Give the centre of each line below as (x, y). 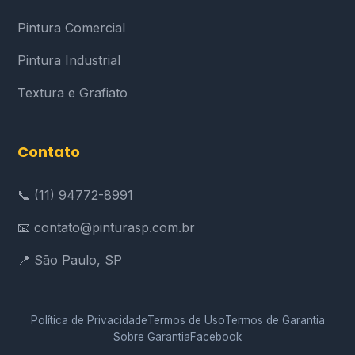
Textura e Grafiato (73, 93)
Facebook (216, 337)
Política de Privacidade (89, 320)
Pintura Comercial (72, 28)
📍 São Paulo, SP (70, 260)
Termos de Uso (186, 320)
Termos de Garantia (275, 320)
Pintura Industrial (69, 60)
